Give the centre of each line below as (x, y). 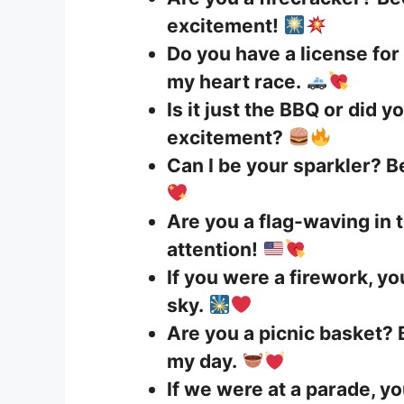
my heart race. (234, 81)
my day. (202, 361)
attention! (212, 249)
